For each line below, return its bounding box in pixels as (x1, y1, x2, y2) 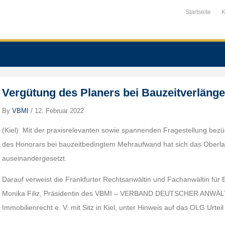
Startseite (185, 9, 211, 16)
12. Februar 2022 (35, 107, 84, 115)
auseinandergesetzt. (2, 154, 67, 162)
